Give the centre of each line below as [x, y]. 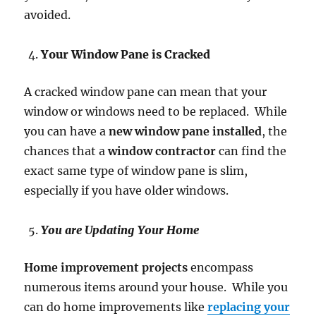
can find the [251, 151]
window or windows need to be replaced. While [156, 112]
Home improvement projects [106, 268]
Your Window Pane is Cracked [126, 55]
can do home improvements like [116, 307]
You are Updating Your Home [120, 230]
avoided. [48, 15]
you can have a [67, 132]
